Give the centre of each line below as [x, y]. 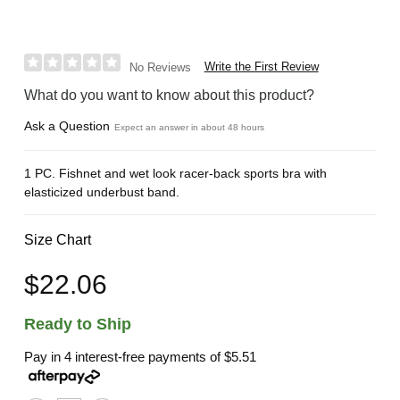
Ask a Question [67, 125]
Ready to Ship [78, 325]
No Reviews [160, 67]
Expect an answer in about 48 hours [190, 127]
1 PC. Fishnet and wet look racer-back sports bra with [176, 173]
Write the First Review [261, 66]
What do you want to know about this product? [170, 95]
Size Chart [58, 239]
